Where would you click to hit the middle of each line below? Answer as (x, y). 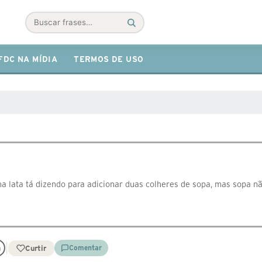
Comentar (85, 248)
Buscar (40, 28)
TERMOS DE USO (109, 59)
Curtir (35, 248)
